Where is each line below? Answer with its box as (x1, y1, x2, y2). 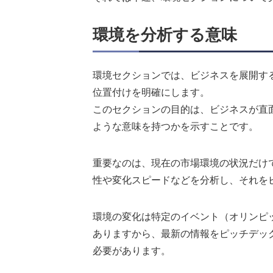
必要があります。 (93, 246, 171, 257)
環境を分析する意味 (93, 26, 237, 44)
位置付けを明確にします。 (93, 87, 210, 98)
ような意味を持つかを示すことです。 (93, 121, 258, 132)
